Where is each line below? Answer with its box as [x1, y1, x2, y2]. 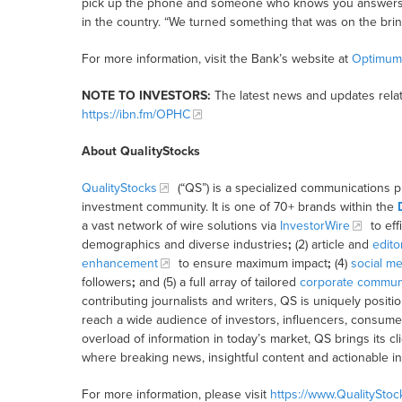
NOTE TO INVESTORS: [81, 88, 211, 104]
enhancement [81, 256, 158, 272]
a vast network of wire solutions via [81, 218, 280, 234]
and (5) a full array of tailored [135, 275, 300, 291]
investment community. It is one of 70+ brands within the [81, 199, 398, 215]
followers [81, 275, 132, 291]
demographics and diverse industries [81, 237, 288, 253]
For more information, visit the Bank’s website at [81, 51, 352, 67]
